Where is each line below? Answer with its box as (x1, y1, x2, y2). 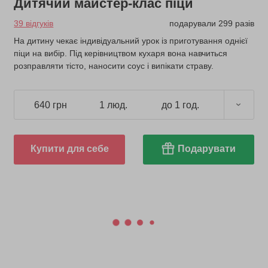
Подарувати (177, 144, 236, 154)
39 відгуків (14, 19, 54, 29)
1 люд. (99, 99, 128, 110)
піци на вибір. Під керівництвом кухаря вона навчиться (14, 48, 228, 59)
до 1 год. (161, 99, 199, 110)
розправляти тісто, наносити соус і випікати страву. (14, 61, 214, 71)
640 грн (34, 99, 68, 110)
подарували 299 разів (169, 19, 254, 29)
